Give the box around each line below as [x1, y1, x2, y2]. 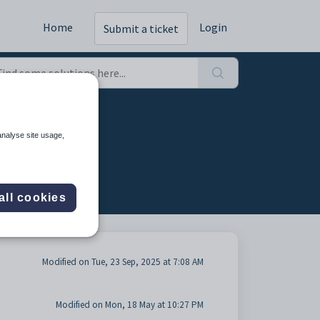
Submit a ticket [104, 21, 179, 36]
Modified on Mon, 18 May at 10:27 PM [55, 299, 204, 311]
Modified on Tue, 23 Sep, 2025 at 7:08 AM [41, 256, 204, 268]
